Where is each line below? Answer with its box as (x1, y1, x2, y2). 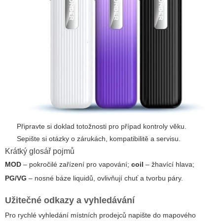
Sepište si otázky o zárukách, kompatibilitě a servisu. (17, 134, 181, 143)
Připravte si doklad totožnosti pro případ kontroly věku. (17, 122, 186, 130)
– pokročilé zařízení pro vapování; (21, 160, 131, 168)
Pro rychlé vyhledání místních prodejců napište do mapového (5, 211, 196, 219)
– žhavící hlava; (144, 160, 194, 168)
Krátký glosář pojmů (5, 147, 74, 155)
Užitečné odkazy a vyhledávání (5, 195, 135, 205)
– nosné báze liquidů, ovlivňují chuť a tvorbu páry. (27, 174, 183, 182)
